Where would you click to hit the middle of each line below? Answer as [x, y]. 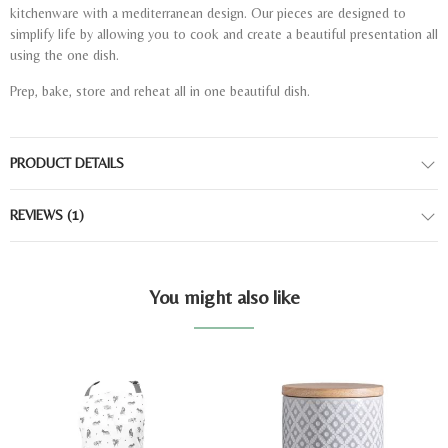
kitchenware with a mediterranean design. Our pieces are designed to [208, 13]
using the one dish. [64, 55]
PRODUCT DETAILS [67, 163]
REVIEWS [38, 215]
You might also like [224, 297]
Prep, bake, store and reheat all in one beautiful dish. [162, 91]
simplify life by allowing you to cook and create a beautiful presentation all [224, 34]
